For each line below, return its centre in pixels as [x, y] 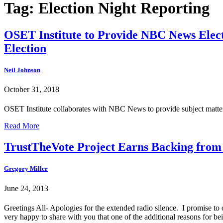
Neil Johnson [22, 70]
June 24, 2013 [26, 188]
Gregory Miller [26, 169]
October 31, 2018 [32, 90]
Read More [22, 126]
